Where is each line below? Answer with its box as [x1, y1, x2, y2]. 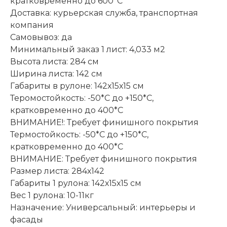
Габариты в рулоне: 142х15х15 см [10, 81, 144, 91]
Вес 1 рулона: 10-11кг [10, 190, 94, 200]
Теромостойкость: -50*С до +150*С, [10, 93, 154, 103]
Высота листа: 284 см [10, 56, 99, 66]
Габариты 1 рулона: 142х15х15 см [10, 178, 141, 188]
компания [10, 20, 54, 30]
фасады [10, 214, 43, 224]
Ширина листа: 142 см [10, 68, 102, 79]
